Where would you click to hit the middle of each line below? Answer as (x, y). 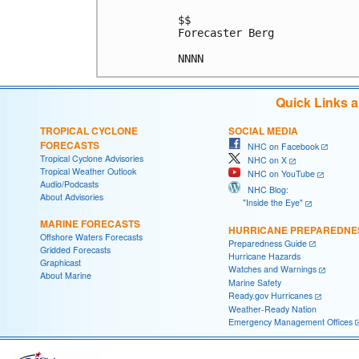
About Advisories (72, 196)
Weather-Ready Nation (272, 309)
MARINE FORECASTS (90, 223)
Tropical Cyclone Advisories (92, 158)
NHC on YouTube (278, 174)
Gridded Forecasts (75, 249)
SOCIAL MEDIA (263, 130)
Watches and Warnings (272, 269)
